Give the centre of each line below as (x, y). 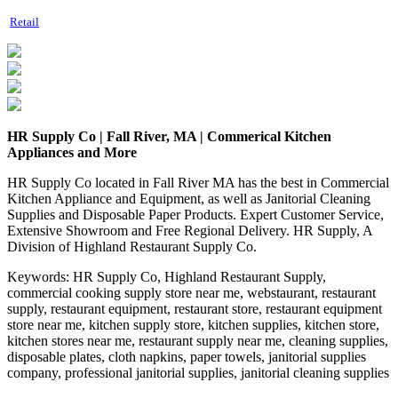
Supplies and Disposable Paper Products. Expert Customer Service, (195, 214)
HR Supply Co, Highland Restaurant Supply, (199, 276)
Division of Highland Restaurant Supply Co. (132, 246)
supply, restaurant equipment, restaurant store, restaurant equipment (195, 308)
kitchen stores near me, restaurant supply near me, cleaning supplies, (198, 340)
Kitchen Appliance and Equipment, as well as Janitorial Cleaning (189, 198)
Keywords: (40, 276)
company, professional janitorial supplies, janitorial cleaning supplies (198, 372)
